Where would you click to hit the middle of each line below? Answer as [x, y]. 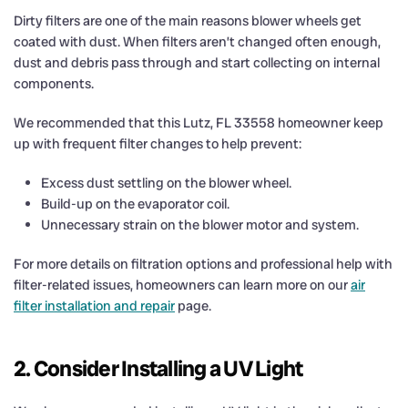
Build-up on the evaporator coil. [135, 204]
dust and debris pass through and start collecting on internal [197, 62]
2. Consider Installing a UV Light [158, 368]
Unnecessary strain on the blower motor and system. [200, 224]
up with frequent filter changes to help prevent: [158, 143]
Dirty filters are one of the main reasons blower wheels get [188, 20]
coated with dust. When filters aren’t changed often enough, [197, 41]
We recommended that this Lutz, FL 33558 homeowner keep [199, 122]
